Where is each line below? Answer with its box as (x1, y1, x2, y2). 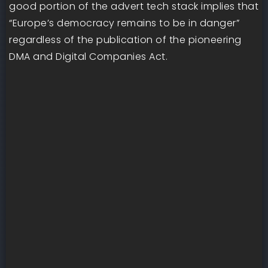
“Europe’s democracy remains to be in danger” (9, 16, 239, 30)
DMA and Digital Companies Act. (9, 50, 167, 63)
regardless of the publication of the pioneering (9, 33, 242, 47)
